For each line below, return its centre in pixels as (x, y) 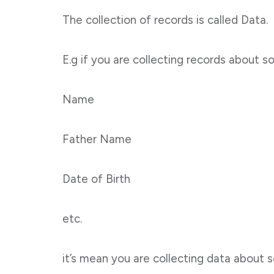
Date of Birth (96, 179)
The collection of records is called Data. (167, 20)
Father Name (97, 139)
